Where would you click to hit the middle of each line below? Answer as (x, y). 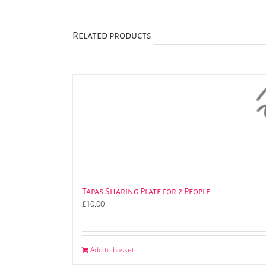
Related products (112, 36)
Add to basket (112, 249)
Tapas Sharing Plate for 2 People (146, 191)
